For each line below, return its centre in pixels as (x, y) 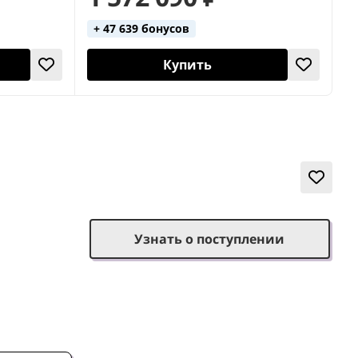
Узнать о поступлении (210, 239)
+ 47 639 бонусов (141, 29)
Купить (187, 65)
